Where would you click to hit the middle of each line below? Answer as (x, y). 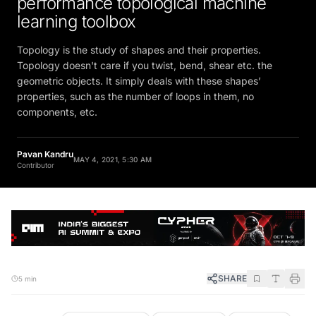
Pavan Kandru (45, 149)
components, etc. (57, 107)
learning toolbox (77, 16)
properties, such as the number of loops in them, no (135, 91)
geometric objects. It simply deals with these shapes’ (139, 75)
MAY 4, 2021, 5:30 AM (113, 154)
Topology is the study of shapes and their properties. (139, 44)
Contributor (36, 160)
